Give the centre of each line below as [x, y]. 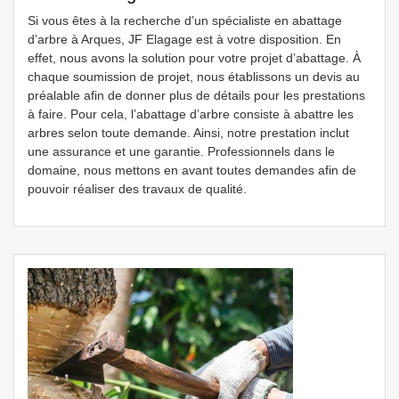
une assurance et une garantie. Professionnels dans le [181, 151]
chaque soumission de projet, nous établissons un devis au [194, 77]
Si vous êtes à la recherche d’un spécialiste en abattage [185, 20]
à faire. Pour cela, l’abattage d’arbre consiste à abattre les [191, 114]
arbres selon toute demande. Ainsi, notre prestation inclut [188, 133]
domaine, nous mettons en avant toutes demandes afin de [192, 170]
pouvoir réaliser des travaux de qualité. [137, 189]
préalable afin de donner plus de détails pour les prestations [196, 95]
